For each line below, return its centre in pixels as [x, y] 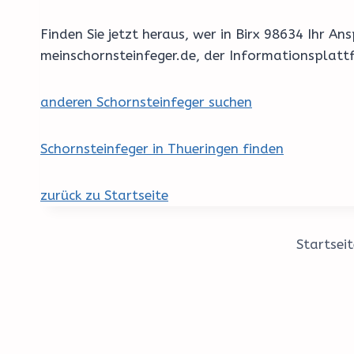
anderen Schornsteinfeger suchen [146, 102]
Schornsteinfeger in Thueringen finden [162, 149]
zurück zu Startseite [104, 196]
